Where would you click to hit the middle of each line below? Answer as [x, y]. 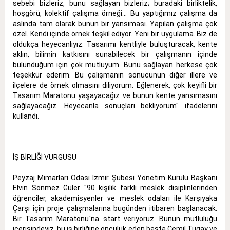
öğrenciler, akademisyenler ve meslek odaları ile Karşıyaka [115, 198]
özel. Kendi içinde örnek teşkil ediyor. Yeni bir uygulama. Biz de [115, 34]
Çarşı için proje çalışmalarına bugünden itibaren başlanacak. [115, 209]
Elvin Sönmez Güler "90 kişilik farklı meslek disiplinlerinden [115, 188]
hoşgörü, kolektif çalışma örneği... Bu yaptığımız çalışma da [115, 14]
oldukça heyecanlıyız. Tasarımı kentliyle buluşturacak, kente [115, 44]
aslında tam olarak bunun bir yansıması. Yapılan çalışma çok [115, 24]
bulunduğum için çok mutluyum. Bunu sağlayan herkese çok [115, 65]
